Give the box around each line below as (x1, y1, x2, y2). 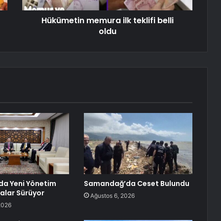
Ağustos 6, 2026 (90, 192, 135, 200)
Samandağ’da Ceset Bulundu (83, 179, 189, 189)
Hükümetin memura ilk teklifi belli (41, 15, 174, 27)
